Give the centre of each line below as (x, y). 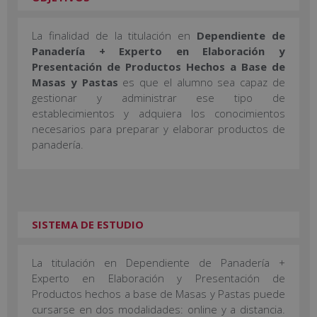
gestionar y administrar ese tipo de (158, 98)
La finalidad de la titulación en (115, 36)
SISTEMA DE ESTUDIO (88, 224)
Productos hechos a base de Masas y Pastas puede (158, 293)
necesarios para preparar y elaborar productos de (158, 129)
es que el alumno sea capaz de (202, 82)
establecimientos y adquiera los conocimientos (158, 114)
